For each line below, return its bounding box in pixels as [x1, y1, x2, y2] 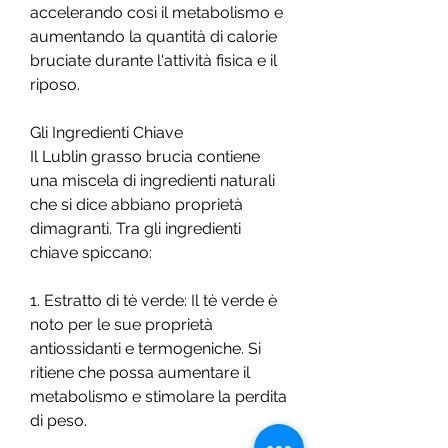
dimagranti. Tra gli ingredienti [30, 218, 241, 238]
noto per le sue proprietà [30, 314, 213, 334]
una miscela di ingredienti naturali [30, 170, 275, 190]
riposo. [30, 74, 80, 94]
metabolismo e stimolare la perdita [30, 386, 287, 406]
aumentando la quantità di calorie [30, 26, 277, 46]
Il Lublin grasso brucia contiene [30, 146, 260, 166]
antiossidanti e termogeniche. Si [30, 338, 261, 358]
